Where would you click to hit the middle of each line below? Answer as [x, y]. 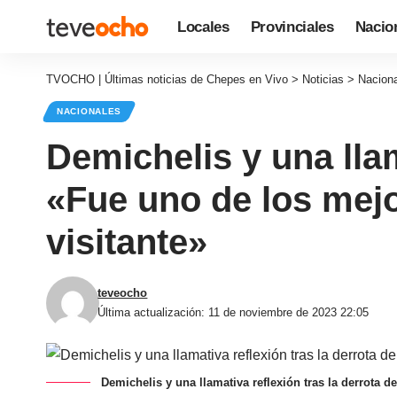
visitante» [127, 242]
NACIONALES [89, 111]
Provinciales [292, 27]
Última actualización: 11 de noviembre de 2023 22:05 [234, 312]
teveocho [123, 293]
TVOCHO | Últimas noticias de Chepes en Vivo [167, 79]
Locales [203, 27]
